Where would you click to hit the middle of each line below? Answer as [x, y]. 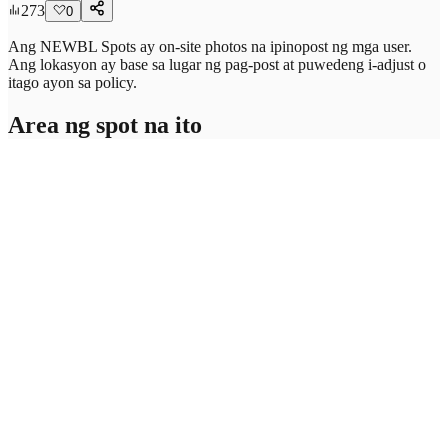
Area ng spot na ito [105, 124]
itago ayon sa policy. [72, 82]
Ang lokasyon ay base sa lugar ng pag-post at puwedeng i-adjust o [217, 64]
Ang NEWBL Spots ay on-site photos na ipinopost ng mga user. [210, 46]
